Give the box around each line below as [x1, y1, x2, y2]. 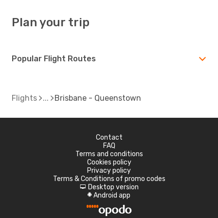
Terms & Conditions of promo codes [53, 174, 165, 183]
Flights [12, 93, 37, 103]
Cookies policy [87, 158, 131, 166]
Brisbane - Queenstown [54, 93, 141, 103]
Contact [95, 133, 123, 142]
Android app [93, 191, 130, 200]
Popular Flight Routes [12, 54, 96, 63]
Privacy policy [87, 166, 131, 175]
